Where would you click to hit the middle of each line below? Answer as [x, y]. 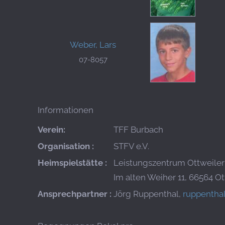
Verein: [51, 130]
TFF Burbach [138, 130]
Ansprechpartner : [75, 194]
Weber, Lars [93, 44]
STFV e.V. [131, 146]
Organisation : [66, 146]
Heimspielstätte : [72, 163]
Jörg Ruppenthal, [148, 194]
